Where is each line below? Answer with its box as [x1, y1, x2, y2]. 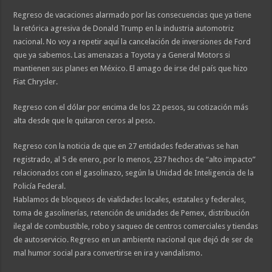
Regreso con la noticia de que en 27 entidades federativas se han [13, 141, 239, 151]
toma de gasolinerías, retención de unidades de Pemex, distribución [13, 208, 250, 218]
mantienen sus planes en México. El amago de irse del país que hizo [13, 64, 248, 73]
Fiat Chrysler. [13, 77, 58, 87]
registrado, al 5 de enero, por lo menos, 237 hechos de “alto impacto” [13, 155, 256, 165]
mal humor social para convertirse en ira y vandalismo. [13, 248, 203, 258]
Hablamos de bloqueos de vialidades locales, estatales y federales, [13, 195, 246, 205]
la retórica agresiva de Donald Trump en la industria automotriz [13, 24, 234, 33]
